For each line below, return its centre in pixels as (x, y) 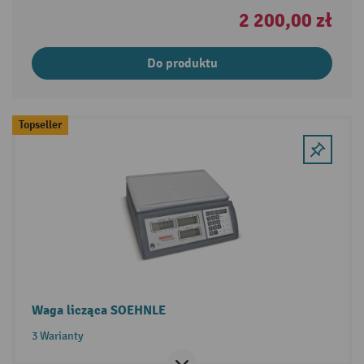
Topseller (40, 124)
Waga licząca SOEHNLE (98, 310)
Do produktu (182, 63)
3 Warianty (57, 336)
